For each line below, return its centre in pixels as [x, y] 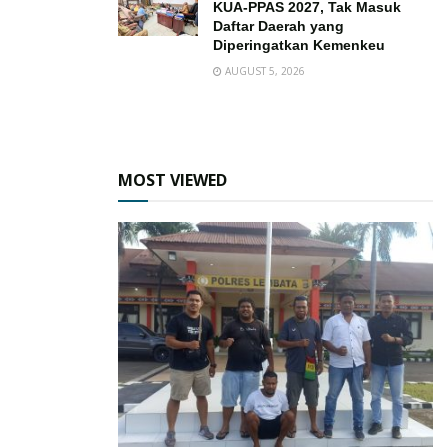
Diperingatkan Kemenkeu [299, 45]
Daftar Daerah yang [278, 26]
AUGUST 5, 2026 [263, 71]
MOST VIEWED [172, 180]
